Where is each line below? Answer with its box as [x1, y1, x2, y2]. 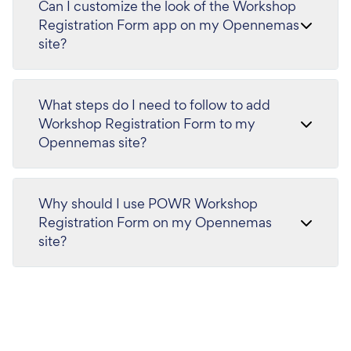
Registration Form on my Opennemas [38, 213, 272, 231]
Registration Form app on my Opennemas [38, 16, 299, 34]
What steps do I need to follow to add [38, 96, 270, 114]
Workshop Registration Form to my [38, 114, 255, 132]
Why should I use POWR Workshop [38, 194, 258, 212]
